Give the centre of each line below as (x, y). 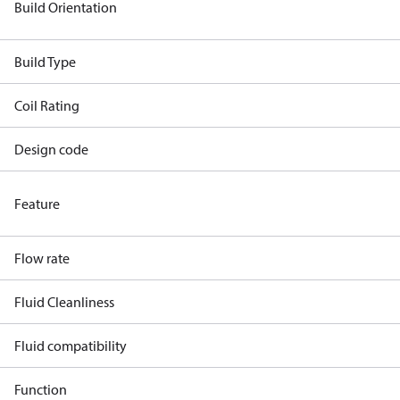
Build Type (45, 62)
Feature (37, 204)
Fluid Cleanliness (64, 302)
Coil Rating (47, 105)
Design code (51, 149)
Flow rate (42, 258)
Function (41, 389)
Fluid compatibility (71, 346)
